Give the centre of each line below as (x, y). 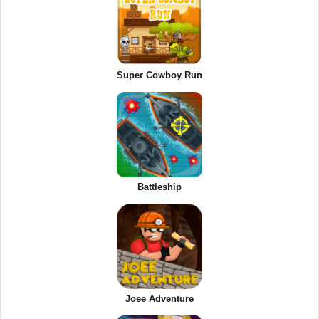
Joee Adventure (159, 298)
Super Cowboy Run (159, 75)
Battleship (159, 187)
